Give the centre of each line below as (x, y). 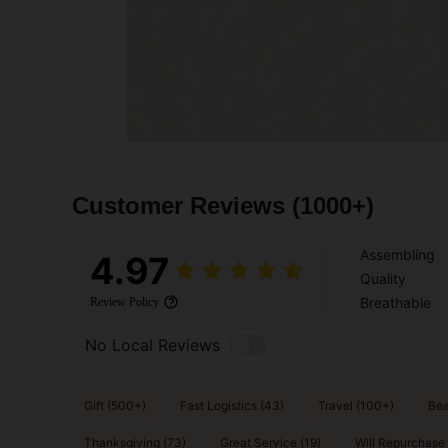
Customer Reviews (182, 205)
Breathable (395, 302)
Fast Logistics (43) (232, 406)
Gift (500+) (115, 406)
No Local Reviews (152, 345)
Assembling (397, 254)
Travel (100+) (356, 406)
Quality (383, 278)
